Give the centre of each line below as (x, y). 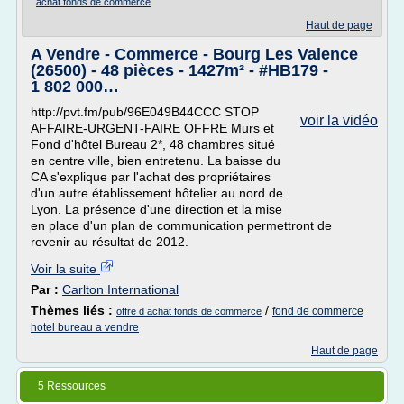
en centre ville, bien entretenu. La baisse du (156, 161)
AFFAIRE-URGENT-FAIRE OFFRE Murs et (152, 128)
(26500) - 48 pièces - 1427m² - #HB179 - (179, 70)
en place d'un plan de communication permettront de (181, 225)
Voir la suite (65, 269)
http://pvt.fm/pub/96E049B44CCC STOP (145, 112)
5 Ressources (72, 386)
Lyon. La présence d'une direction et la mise (156, 209)
